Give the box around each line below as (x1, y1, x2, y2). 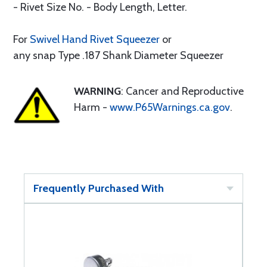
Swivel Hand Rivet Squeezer (30, 33, 160, 46)
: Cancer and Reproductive (121, 85, 244, 98)
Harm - (74, 101, 110, 114)
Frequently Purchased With (33, 182, 164, 195)
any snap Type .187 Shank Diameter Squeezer (13, 49, 223, 62)
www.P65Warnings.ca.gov (110, 101, 230, 114)
